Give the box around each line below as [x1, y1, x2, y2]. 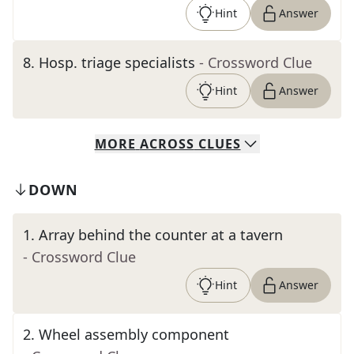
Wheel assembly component [39, 325, 229, 344]
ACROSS [139, 135, 194, 153]
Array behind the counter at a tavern [39, 225, 283, 244]
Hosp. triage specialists [39, 53, 195, 72]
